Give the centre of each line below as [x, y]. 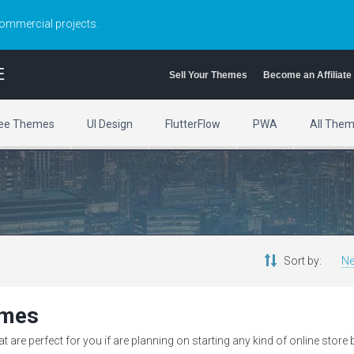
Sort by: [303, 261]
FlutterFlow [192, 124]
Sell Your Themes [208, 75]
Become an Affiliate [307, 75]
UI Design [109, 124]
